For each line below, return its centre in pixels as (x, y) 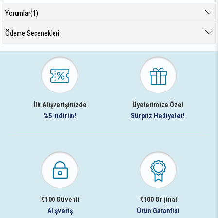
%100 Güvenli (60, 200)
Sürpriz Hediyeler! (158, 116)
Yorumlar (18, 13)
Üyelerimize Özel (158, 105)
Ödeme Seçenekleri (32, 33)
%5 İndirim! (60, 116)
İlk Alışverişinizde (60, 105)
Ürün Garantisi (158, 211)
